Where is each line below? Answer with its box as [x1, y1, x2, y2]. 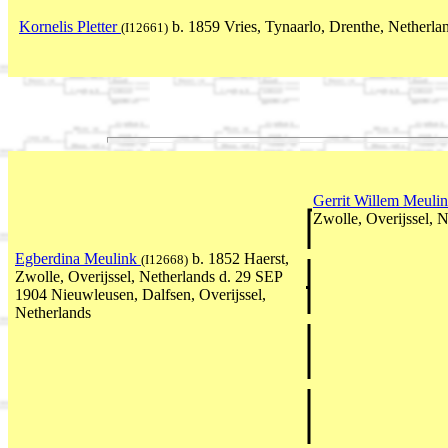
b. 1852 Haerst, [188, 249, 289, 267]
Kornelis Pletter [19, 18, 121, 36]
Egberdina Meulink [15, 249, 141, 267]
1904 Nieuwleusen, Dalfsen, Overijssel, [15, 285, 266, 303]
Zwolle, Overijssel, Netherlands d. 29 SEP [15, 267, 283, 285]
